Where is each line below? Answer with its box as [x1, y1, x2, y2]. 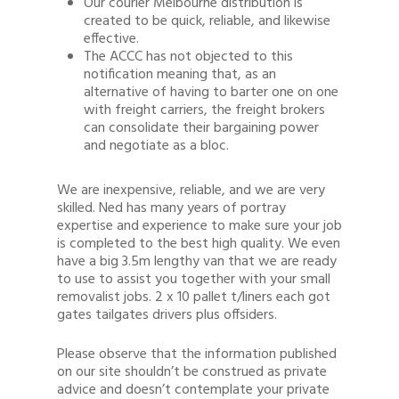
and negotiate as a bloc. [84, 134, 229, 158]
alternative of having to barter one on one [84, 81, 338, 104]
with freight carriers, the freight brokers [84, 99, 325, 122]
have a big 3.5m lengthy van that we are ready [57, 250, 337, 273]
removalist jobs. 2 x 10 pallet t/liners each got [57, 286, 330, 309]
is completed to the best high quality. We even [57, 232, 340, 256]
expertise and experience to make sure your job [57, 215, 342, 238]
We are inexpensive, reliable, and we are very [57, 179, 325, 202]
